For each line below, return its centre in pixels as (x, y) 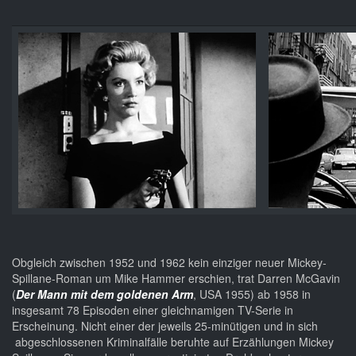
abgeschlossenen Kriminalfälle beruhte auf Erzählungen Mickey (173, 342)
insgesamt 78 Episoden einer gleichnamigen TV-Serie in (153, 310)
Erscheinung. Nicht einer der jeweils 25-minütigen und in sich (165, 326)
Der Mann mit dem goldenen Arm (104, 294)
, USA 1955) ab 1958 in (252, 294)
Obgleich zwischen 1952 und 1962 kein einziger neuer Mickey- (169, 263)
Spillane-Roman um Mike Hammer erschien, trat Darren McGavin (176, 279)
